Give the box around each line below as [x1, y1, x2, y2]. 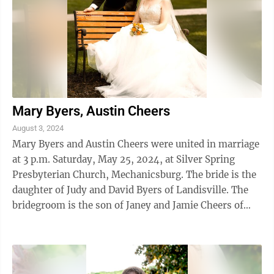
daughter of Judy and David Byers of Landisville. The [12, 183, 231, 196]
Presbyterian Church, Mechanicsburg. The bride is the [12, 168, 186, 180]
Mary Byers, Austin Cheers [12, 103, 170, 119]
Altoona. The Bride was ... [52, 214, 125, 226]
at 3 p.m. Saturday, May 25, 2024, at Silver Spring [12, 153, 235, 165]
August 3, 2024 [12, 123, 64, 133]
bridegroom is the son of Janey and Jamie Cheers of [12, 199, 243, 211]
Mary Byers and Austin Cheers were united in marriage [12, 138, 259, 150]
